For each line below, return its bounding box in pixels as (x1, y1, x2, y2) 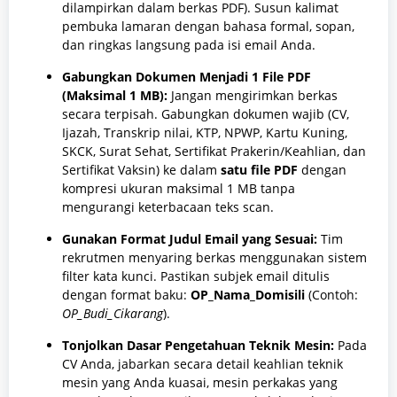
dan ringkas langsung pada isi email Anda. (62, 36, 315, 54)
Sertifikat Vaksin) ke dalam (62, 161, 221, 179)
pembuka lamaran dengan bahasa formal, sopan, (62, 18, 354, 35)
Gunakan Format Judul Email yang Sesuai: (62, 230, 317, 248)
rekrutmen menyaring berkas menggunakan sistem (62, 249, 367, 267)
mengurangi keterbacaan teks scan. (62, 198, 274, 216)
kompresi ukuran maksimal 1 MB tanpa (62, 180, 295, 198)
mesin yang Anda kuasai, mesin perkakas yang (62, 374, 338, 392)
